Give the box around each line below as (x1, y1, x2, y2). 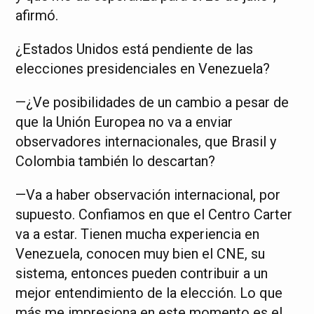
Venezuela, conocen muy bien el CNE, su (15, 245, 266, 263)
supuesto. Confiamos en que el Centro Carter (15, 206, 293, 224)
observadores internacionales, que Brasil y (15, 133, 277, 151)
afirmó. (15, 7, 59, 25)
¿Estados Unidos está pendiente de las (15, 41, 254, 58)
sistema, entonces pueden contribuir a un (15, 265, 268, 282)
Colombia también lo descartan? (15, 153, 216, 170)
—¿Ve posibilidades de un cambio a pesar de (15, 94, 289, 111)
